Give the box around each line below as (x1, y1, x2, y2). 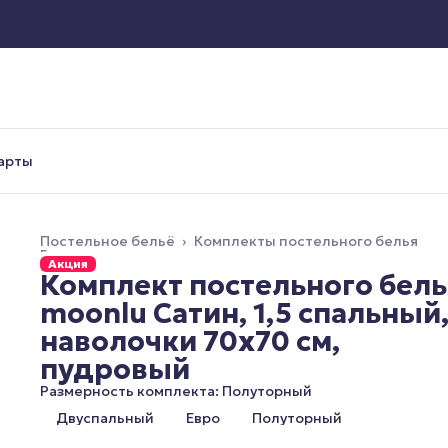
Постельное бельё (40, 232, 174, 250)
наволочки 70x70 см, (40, 324, 340, 359)
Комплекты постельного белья (194, 232, 418, 250)
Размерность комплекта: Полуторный (40, 382, 312, 400)
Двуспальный (56, 409, 154, 427)
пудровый (40, 352, 190, 387)
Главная (40, 246, 96, 264)
